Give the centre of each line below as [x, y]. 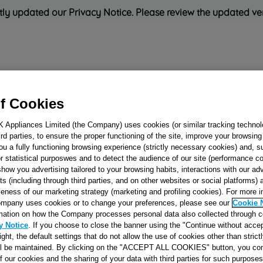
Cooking [82, 87]
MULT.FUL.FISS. [202, 196]
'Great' [90, 132]
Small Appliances [150, 87]
